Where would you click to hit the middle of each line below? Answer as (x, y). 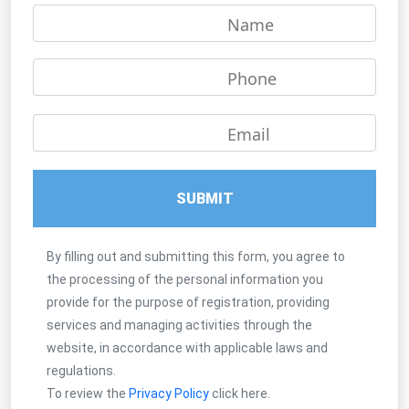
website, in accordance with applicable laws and (187, 347)
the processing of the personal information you (185, 279)
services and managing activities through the (179, 325)
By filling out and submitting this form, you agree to (196, 256)
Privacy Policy (170, 393)
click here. (241, 393)
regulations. (81, 370)
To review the (88, 393)
